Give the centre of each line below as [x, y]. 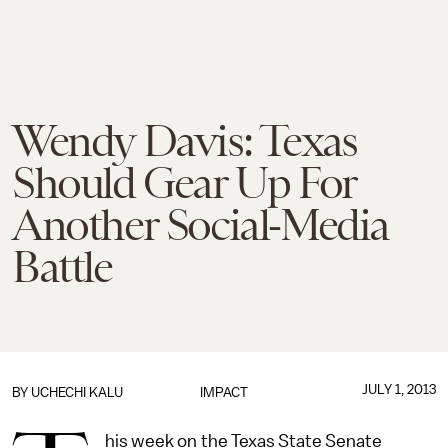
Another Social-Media [201, 225]
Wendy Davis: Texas [184, 141]
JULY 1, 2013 [398, 389]
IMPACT [223, 392]
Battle [62, 267]
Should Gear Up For [184, 183]
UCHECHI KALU [77, 392]
